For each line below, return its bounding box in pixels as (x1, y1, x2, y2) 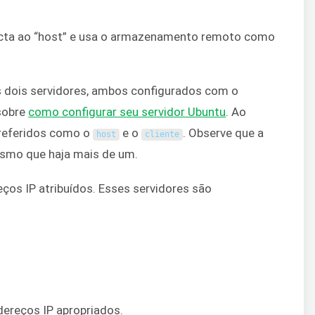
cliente (144, 129, 179, 140)
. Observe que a (182, 126, 264, 141)
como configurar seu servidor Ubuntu (28, 105, 226, 120)
